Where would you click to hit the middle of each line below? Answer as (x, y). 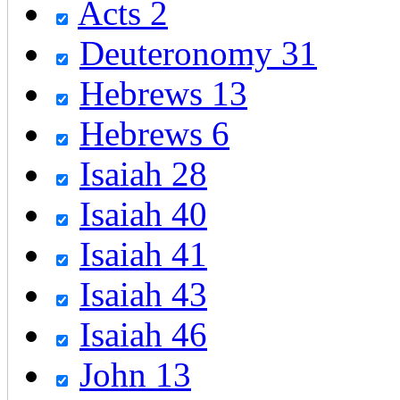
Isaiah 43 (143, 294)
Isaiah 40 (143, 213)
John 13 (135, 374)
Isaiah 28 (143, 173)
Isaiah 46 (143, 334)
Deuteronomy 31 (198, 53)
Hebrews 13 (163, 93)
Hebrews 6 (154, 133)
